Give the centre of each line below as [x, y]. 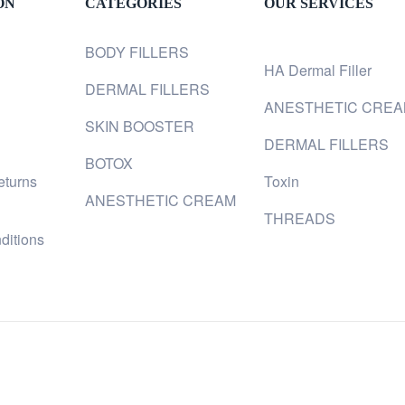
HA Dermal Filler [318, 70]
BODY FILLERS [137, 52]
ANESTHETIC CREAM [161, 200]
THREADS [300, 218]
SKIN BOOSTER [140, 126]
